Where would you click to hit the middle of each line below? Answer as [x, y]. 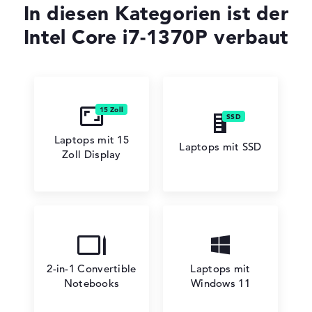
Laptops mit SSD [220, 146]
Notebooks [92, 283]
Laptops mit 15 [92, 139]
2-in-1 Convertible [92, 268]
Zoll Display [92, 154]
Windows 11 [220, 283]
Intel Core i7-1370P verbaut [156, 37]
